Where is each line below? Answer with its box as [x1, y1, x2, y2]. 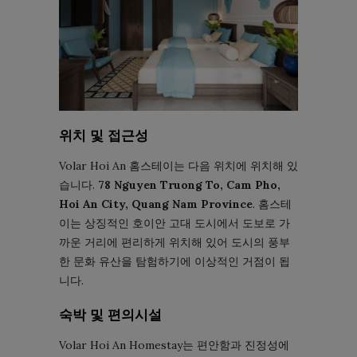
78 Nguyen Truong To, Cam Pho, [98, 178, 280, 193]
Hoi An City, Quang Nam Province [59, 197, 253, 212]
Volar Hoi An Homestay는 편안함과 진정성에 [59, 338, 289, 353]
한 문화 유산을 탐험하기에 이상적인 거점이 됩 [59, 254, 290, 269]
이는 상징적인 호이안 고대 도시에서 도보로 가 [59, 216, 290, 231]
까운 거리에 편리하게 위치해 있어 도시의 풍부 [59, 235, 290, 250]
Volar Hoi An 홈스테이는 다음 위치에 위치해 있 [59, 159, 298, 174]
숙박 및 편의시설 [59, 307, 162, 324]
